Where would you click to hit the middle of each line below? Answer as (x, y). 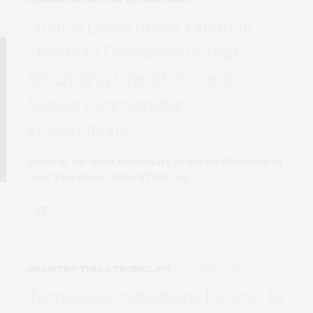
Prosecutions (78, 130)
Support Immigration (108, 104)
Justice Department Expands (139, 27)
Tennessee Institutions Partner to (155, 297)
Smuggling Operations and (130, 79)
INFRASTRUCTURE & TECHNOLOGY (99, 269)
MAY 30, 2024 (225, 269)
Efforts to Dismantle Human (135, 53)
